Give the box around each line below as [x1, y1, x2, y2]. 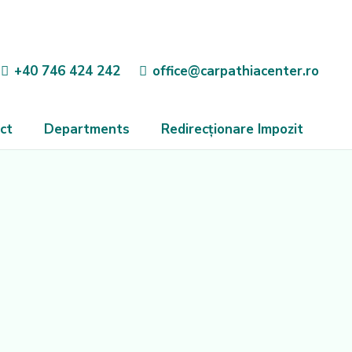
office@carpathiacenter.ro [152, 61, 319, 80]
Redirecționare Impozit [160, 120, 303, 138]
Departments [43, 120, 130, 138]
